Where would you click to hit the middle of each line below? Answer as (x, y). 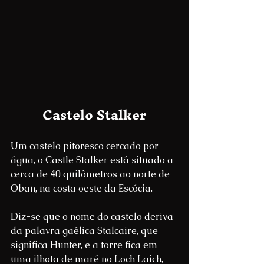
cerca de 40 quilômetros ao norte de (91, 174)
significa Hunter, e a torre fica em (85, 245)
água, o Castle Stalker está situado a (93, 160)
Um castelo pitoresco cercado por (86, 146)
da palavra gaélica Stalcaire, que (85, 231)
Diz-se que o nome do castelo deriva (93, 217)
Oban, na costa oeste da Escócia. (82, 189)
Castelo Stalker (94, 115)
